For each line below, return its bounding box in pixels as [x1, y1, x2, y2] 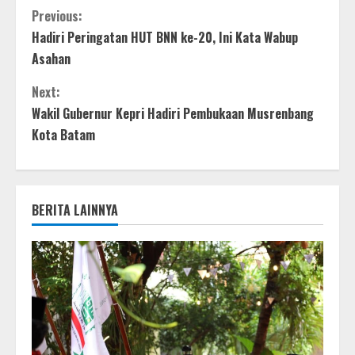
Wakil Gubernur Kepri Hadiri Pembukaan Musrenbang [32, 104, 314, 124]
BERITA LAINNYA [32, 200, 118, 220]
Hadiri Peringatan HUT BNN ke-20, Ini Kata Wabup [32, 28, 298, 48]
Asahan [32, 49, 71, 69]
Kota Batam [32, 125, 95, 145]
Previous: [32, 6, 82, 26]
